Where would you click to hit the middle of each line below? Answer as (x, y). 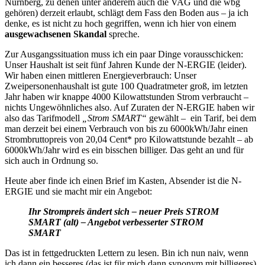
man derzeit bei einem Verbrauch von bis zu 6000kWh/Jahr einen (126, 129)
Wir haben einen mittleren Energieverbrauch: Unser (101, 76)
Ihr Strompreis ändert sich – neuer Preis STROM (124, 212)
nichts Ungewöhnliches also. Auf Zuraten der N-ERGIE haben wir (130, 108)
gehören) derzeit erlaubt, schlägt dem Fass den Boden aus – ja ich (127, 13)
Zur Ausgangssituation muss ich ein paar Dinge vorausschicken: (124, 54)
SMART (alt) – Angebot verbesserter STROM (116, 222)
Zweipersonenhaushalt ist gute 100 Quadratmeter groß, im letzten (126, 86)
